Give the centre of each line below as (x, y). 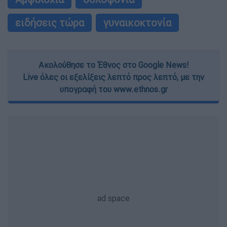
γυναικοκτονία (137, 23)
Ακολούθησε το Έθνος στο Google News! (113, 65)
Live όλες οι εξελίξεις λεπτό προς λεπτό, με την (113, 77)
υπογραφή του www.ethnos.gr (113, 89)
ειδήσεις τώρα (50, 23)
